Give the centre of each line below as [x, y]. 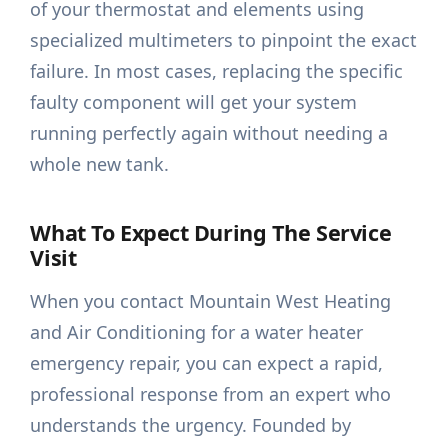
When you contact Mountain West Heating [211, 301]
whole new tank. [100, 164]
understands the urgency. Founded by [191, 425]
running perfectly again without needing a [209, 133]
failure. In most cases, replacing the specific [217, 71]
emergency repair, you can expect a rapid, [207, 363]
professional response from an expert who [211, 394]
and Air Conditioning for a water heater [197, 332]
